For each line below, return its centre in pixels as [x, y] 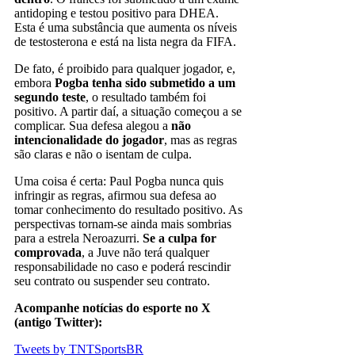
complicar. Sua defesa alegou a [93, 125]
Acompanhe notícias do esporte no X [113, 307]
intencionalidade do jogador [89, 139]
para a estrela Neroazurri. [78, 238]
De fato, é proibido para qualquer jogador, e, [125, 68]
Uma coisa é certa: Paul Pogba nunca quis [119, 181]
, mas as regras [200, 139]
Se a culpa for [179, 238]
